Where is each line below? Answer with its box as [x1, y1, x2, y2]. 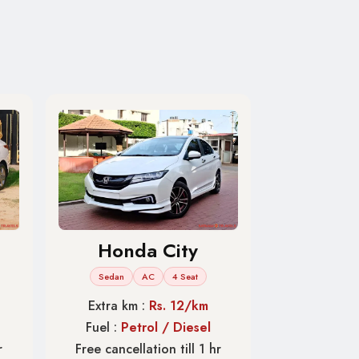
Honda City [98, 236, 199, 264]
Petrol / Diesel [120, 317, 211, 337]
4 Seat [171, 269, 198, 283]
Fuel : [85, 317, 121, 337]
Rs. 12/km [148, 296, 208, 315]
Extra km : [87, 296, 149, 315]
